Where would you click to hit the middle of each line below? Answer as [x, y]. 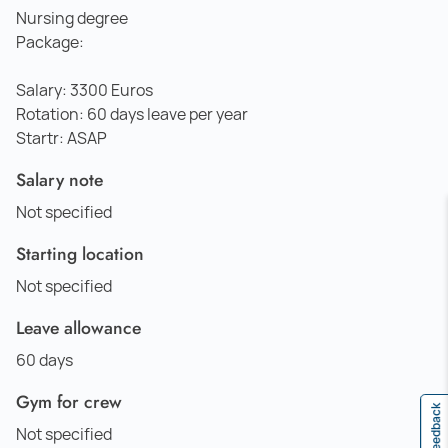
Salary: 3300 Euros [84, 90]
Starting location [80, 253]
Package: [50, 42]
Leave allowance [78, 327]
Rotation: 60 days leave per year [132, 114]
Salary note [59, 179]
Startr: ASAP [61, 138]
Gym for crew [69, 401]
